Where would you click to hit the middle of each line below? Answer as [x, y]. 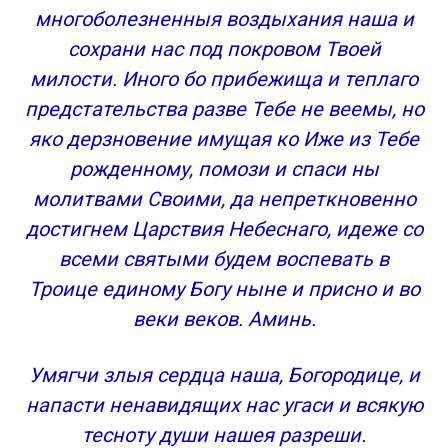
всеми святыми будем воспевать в [224, 259]
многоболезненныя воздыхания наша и [224, 19]
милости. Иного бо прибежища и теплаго [224, 79]
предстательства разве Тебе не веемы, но [224, 109]
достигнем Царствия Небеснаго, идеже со [224, 229]
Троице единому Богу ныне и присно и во [224, 289]
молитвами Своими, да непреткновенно [224, 199]
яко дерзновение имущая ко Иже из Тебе [224, 139]
